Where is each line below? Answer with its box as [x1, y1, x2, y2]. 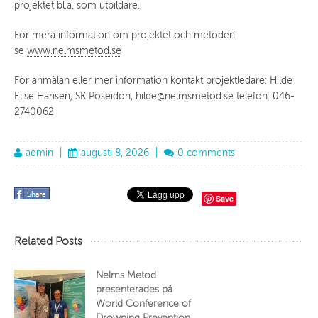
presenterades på [96, 283, 172, 295]
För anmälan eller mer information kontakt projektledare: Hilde [14, 75, 292, 86]
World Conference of [96, 297, 191, 309]
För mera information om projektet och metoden [14, 29, 235, 40]
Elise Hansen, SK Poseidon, [14, 90, 136, 102]
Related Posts [14, 234, 82, 248]
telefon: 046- [234, 90, 295, 102]
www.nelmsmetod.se [27, 45, 121, 56]
